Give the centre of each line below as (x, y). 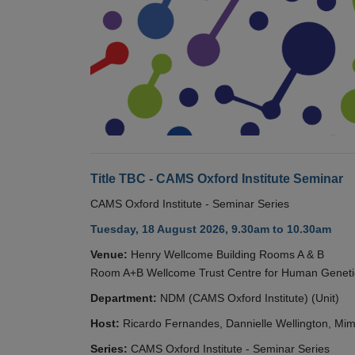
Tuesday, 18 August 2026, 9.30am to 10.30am (211, 229)
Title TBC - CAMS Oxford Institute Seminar (217, 178)
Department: (124, 298)
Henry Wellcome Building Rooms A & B (227, 254)
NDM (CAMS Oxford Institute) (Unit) (250, 298)
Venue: (109, 254)
